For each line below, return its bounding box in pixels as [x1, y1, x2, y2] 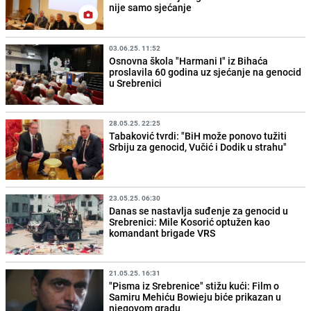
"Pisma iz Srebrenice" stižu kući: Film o [109, 278, 280, 292]
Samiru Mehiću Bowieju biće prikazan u [109, 289, 282, 303]
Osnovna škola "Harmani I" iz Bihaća [109, 53, 269, 67]
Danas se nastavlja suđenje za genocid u [109, 203, 289, 217]
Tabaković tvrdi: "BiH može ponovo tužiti [109, 128, 287, 142]
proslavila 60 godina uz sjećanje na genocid [109, 65, 302, 78]
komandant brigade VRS [109, 226, 216, 239]
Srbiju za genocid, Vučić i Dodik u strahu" [109, 140, 287, 153]
